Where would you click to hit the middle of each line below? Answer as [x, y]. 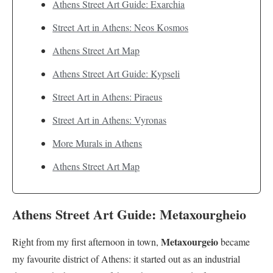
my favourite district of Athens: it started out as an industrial [126, 258]
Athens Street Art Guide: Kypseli [116, 73]
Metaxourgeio [190, 241]
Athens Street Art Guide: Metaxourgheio [129, 214]
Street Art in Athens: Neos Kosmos [121, 27]
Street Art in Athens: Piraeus [108, 96]
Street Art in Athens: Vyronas [110, 119]
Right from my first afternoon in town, [87, 241]
